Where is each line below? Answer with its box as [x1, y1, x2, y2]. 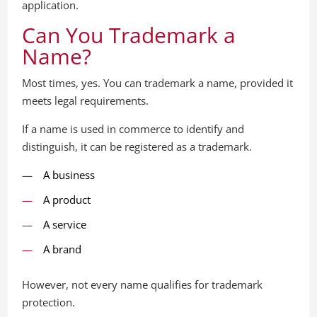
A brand [43, 242, 82, 256]
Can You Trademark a [22, 21, 236, 50]
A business [43, 168, 96, 182]
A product [43, 192, 91, 207]
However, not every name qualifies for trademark [22, 277, 263, 292]
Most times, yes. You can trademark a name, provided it [22, 76, 294, 90]
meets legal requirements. [22, 93, 149, 108]
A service [43, 217, 87, 231]
